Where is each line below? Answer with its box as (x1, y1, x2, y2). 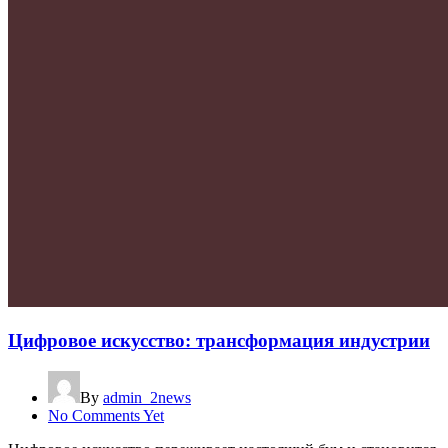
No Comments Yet (48, 406, 164, 424)
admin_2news (103, 388, 191, 406)
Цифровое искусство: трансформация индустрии (8, 330, 430, 352)
